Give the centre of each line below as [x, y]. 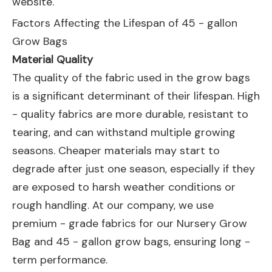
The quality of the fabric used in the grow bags [131, 78]
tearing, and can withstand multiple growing [124, 132]
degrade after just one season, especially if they [134, 169]
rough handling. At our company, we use [113, 205]
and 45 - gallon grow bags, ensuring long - [141, 242]
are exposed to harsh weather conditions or [124, 187]
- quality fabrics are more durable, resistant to [130, 114]
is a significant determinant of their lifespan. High [136, 96]
